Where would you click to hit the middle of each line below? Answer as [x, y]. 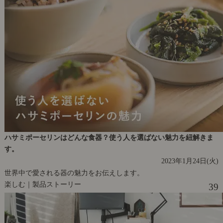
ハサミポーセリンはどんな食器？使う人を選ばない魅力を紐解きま [109, 138]
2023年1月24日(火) [190, 161]
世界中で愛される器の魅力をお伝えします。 [74, 173]
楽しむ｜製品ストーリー [43, 184]
